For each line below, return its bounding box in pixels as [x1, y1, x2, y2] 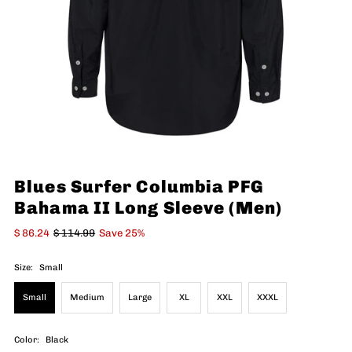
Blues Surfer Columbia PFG [14, 175, 263, 197]
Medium [70, 291, 105, 302]
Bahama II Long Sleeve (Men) [14, 196, 282, 218]
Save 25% [99, 226, 145, 239]
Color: [14, 334, 42, 345]
